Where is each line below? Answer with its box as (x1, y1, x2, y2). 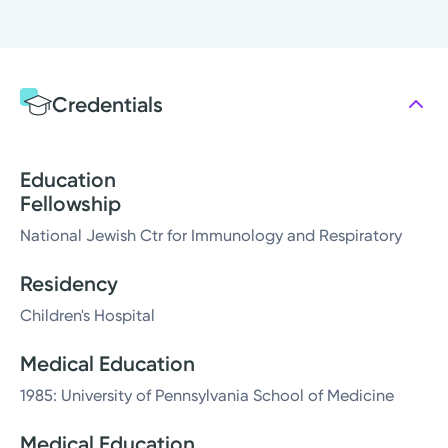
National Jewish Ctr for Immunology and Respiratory (20, 226, 402, 246)
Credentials (52, 91, 163, 117)
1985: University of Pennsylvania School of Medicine (20, 386, 394, 406)
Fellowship (20, 191, 121, 217)
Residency (20, 271, 118, 297)
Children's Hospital (20, 306, 155, 326)
